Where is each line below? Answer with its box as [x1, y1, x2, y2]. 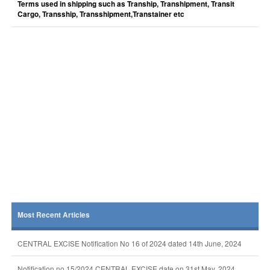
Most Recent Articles [17, 210, 90, 220]
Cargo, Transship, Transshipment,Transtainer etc [17, 9, 184, 19]
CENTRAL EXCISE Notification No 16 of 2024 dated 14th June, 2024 [17, 238, 242, 248]
